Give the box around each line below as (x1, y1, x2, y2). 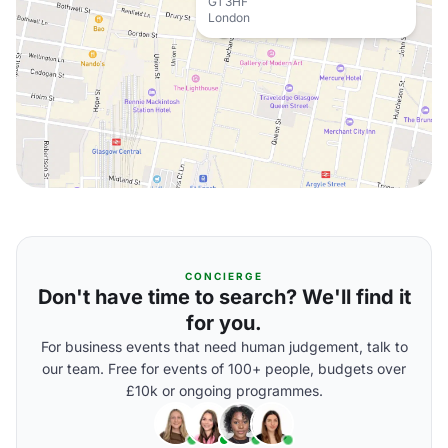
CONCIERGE (185, 270, 263, 282)
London (208, 10, 250, 25)
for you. (186, 311, 262, 335)
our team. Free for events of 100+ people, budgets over (42, 360, 406, 377)
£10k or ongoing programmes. (125, 382, 323, 399)
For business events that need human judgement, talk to (40, 338, 408, 355)
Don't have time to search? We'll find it (37, 285, 411, 309)
